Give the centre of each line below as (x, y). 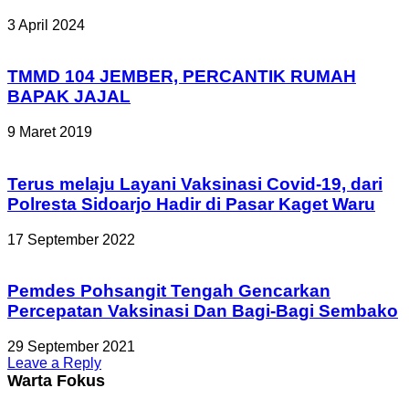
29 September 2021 (71, 346)
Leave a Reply (54, 363)
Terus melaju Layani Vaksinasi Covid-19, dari (195, 184)
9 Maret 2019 (50, 132)
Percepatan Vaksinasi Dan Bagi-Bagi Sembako (203, 311)
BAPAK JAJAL (69, 97)
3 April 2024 (46, 25)
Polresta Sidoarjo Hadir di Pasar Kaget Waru (191, 204)
